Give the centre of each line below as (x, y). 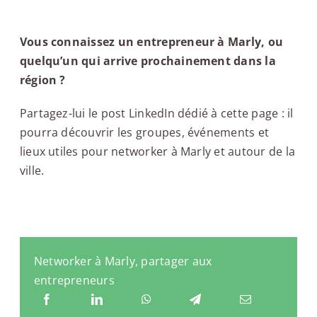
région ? (42, 80)
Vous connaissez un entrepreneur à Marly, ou (151, 41)
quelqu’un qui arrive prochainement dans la (148, 60)
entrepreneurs (74, 281)
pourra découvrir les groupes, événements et (144, 132)
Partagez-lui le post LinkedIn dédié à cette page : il (156, 113)
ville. (32, 170)
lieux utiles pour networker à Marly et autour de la (157, 151)
